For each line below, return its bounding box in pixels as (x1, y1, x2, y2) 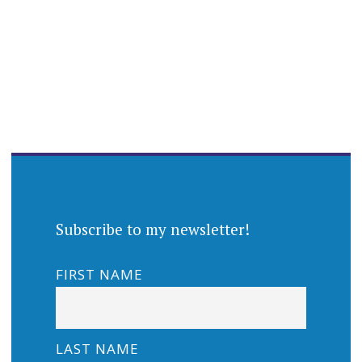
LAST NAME (55, 339, 139, 359)
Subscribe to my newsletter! (55, 218, 250, 239)
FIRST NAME (55, 265, 143, 284)
